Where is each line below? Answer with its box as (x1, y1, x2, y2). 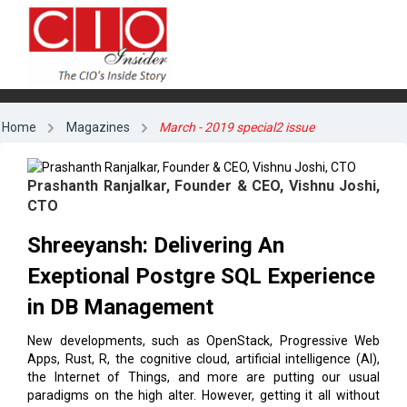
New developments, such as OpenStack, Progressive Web (27, 333, 380, 349)
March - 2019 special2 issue (159, 119, 315, 134)
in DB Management (27, 294, 213, 321)
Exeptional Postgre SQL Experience (27, 263, 375, 290)
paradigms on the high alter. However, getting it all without (27, 388, 380, 403)
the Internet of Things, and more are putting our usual (27, 370, 380, 385)
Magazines (65, 119, 130, 134)
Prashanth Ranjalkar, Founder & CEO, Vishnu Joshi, (27, 177, 380, 195)
